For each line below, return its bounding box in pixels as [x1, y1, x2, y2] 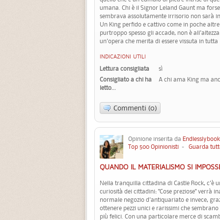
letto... [100, 83, 116, 92]
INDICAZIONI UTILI [100, 54, 146, 60]
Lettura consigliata [100, 64, 149, 73]
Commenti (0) [113, 103, 157, 113]
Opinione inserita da [128, 134, 183, 143]
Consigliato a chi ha [100, 75, 152, 83]
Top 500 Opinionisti [128, 142, 179, 151]
